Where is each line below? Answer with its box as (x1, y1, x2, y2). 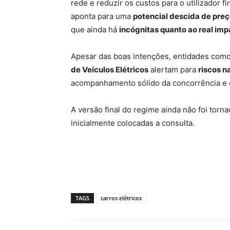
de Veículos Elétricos (71, 65, 148, 74)
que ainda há (71, 25, 119, 34)
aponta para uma (71, 11, 133, 21)
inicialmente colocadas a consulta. (71, 118, 195, 128)
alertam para (148, 65, 198, 74)
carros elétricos (101, 194, 142, 202)
